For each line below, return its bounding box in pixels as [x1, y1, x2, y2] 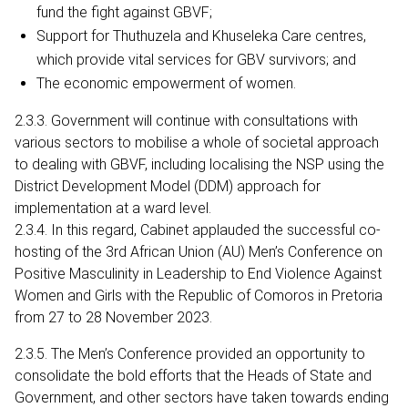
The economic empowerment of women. [36, 74, 296, 92]
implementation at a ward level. [15, 199, 215, 217]
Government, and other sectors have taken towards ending [15, 388, 389, 406]
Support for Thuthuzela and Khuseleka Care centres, [36, 26, 366, 45]
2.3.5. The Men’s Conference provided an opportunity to [15, 344, 365, 362]
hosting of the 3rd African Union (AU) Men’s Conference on [15, 242, 382, 260]
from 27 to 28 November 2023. [15, 308, 212, 326]
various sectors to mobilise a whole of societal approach [15, 133, 379, 151]
